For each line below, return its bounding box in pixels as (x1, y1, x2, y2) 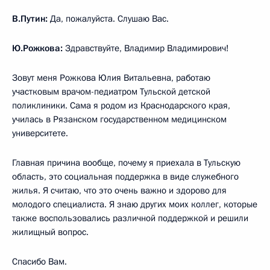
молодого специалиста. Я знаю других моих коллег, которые (12, 198, 257, 210)
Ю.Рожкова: (12, 42, 63, 54)
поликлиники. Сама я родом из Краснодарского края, (12, 99, 230, 111)
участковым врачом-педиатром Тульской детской (12, 85, 210, 98)
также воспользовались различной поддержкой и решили (12, 212, 248, 224)
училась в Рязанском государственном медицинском (12, 113, 227, 125)
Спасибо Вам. (12, 255, 67, 268)
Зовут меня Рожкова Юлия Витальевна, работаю (12, 71, 210, 84)
